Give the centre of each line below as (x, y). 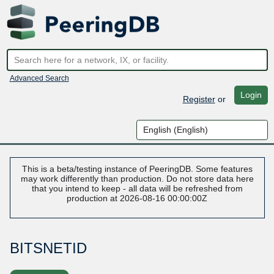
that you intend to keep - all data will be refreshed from (137, 189)
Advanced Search (39, 78)
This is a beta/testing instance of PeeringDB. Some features (137, 169)
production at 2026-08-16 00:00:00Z (137, 198)
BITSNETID (48, 248)
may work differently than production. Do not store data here (137, 179)
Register (199, 99)
